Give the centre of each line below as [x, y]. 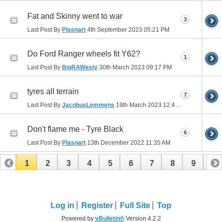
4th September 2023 [115, 29]
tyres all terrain [53, 91]
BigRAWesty [80, 67]
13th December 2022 [116, 142]
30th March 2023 [122, 67]
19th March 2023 [139, 105]
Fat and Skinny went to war [75, 16]
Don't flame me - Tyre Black [75, 129]
